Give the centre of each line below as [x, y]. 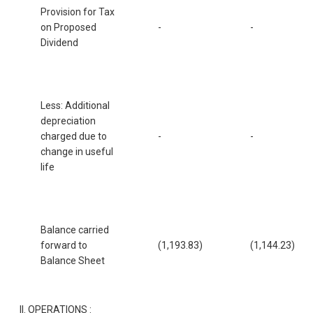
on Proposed [68, 27]
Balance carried [75, 230]
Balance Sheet [73, 260]
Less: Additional [75, 105]
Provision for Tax [78, 12]
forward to [64, 245]
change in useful [77, 151]
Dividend [59, 42]
